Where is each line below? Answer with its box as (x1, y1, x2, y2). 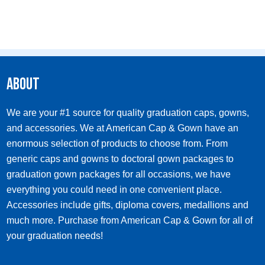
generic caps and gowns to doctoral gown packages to (7, 154, 234, 164)
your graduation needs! (7, 231, 104, 241)
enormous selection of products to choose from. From (7, 138, 228, 149)
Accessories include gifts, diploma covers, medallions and (7, 200, 249, 211)
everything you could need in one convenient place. (7, 185, 222, 195)
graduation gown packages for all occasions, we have (7, 169, 231, 180)
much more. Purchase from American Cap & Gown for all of (7, 215, 253, 226)
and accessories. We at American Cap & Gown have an (7, 123, 239, 134)
